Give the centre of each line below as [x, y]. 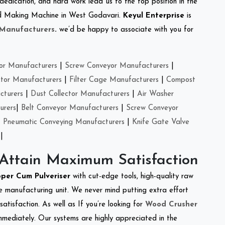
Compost [181, 80]
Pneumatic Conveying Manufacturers [64, 122]
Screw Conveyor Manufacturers [117, 66]
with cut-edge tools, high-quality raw [133, 176]
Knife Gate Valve [161, 122]
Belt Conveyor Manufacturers [70, 108]
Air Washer [155, 94]
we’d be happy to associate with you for [125, 30]
